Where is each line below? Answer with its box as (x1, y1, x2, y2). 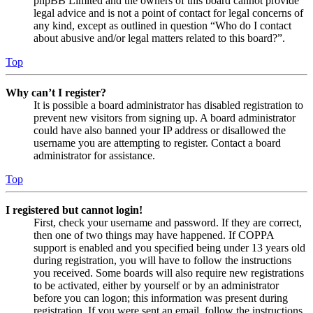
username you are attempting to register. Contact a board (34, 137, 281, 150)
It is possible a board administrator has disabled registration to (34, 99, 303, 112)
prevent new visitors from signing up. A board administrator (34, 112, 296, 124)
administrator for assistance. (34, 150, 155, 162)
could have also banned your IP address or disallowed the (34, 124, 286, 137)
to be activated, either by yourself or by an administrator (34, 279, 279, 292)
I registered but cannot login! (6, 204, 143, 217)
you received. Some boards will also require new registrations (34, 267, 304, 279)
